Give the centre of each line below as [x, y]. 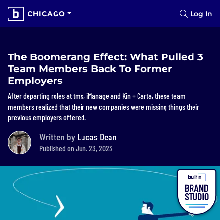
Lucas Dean [97, 137]
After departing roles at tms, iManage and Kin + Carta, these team [97, 96]
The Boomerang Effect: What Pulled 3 [106, 57]
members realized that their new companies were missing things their [104, 106]
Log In [201, 14]
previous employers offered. [47, 117]
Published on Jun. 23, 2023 [76, 148]
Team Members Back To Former [90, 69]
